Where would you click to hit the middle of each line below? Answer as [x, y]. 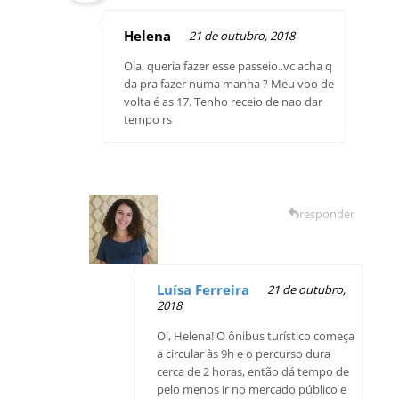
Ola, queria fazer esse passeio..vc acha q [228, 65]
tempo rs [148, 119]
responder [327, 213]
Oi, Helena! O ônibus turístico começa [256, 335]
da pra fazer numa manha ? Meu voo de [229, 83]
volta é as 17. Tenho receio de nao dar [224, 101]
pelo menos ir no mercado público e [252, 389]
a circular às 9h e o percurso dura [244, 353]
